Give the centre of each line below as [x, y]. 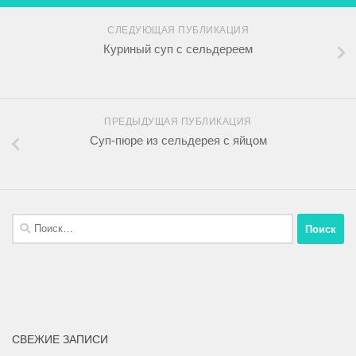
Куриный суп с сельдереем [178, 49]
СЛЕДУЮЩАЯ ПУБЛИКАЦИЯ [178, 31]
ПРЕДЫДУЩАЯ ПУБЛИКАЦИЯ [178, 122]
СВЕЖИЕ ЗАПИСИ [60, 340]
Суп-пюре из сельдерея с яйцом [178, 141]
